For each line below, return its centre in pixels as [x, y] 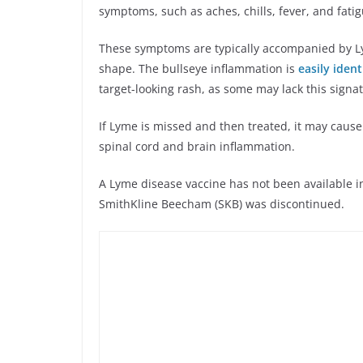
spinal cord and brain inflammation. [197, 147]
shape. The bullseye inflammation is [197, 69]
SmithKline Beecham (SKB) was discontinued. [222, 204]
